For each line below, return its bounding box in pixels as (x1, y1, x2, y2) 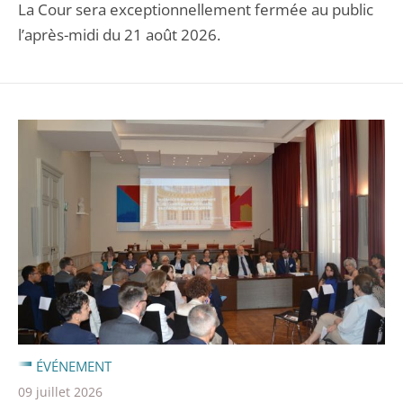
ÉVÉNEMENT (36, 356, 112, 375)
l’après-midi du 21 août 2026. (18, 24, 220, 45)
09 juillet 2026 (18, 382, 103, 400)
